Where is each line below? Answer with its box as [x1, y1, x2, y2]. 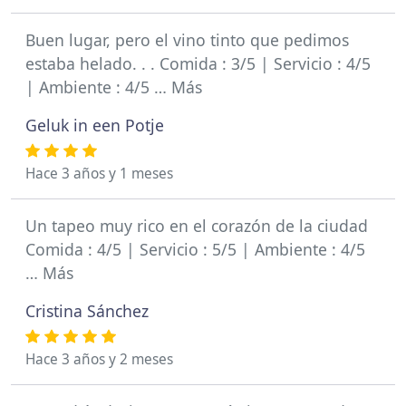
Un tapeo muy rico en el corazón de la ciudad [25, 215, 368, 237]
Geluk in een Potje [25, 114, 164, 136]
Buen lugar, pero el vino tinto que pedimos [25, 29, 349, 51]
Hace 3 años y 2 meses [25, 350, 173, 369]
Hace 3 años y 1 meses [25, 164, 173, 183]
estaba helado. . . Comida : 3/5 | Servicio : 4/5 [25, 53, 371, 74]
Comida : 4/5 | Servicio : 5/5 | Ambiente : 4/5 [25, 238, 365, 260]
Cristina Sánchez [25, 300, 149, 322]
